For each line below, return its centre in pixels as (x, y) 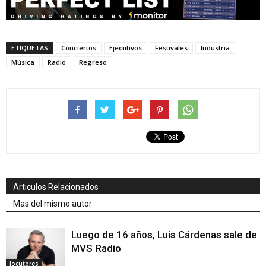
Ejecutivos (126, 48)
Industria (215, 48)
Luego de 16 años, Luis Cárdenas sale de (164, 235)
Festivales (171, 48)
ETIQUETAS (30, 48)
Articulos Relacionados (56, 187)
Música (23, 62)
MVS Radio (96, 248)
